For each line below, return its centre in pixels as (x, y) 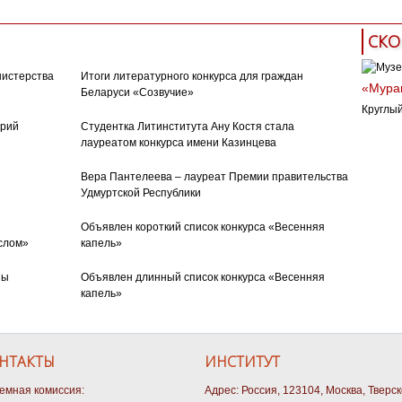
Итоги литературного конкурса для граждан (192, 76)
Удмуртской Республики (140, 192)
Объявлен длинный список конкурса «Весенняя (202, 277)
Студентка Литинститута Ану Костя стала (187, 126)
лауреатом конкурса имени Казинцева (178, 142)
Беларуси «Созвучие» (137, 92)
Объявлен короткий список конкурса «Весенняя (202, 227)
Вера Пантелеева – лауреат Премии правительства (214, 176)
